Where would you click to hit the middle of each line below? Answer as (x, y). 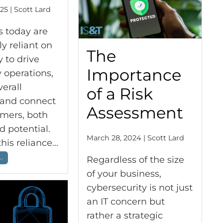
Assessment (135, 112)
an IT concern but (125, 201)
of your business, (124, 173)
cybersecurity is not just (139, 187)
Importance (134, 75)
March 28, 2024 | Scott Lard (135, 138)
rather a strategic (124, 215)
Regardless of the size (135, 160)
